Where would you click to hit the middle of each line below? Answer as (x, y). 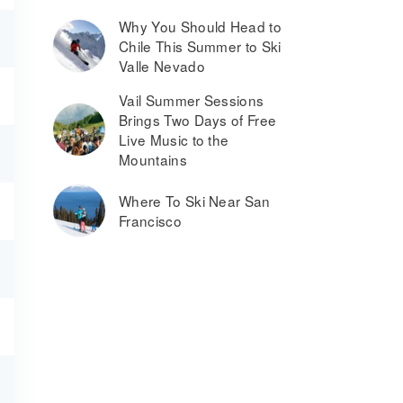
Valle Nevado (162, 66)
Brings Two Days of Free (198, 120)
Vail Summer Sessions (192, 100)
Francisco (150, 220)
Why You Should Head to (201, 26)
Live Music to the (174, 139)
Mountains (153, 159)
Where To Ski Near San (195, 201)
